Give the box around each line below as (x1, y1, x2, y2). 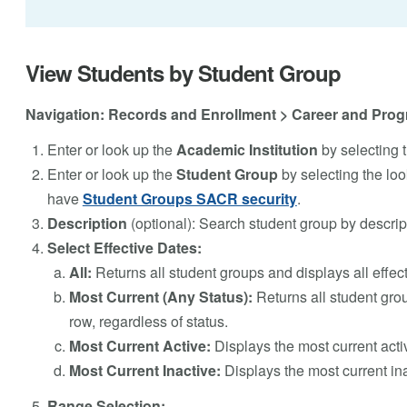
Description (46, 213, 127, 233)
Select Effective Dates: (46, 237, 205, 258)
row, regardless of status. (68, 311, 228, 332)
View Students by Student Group (25, 57, 341, 88)
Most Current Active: (68, 335, 211, 356)
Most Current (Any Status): (68, 286, 253, 307)
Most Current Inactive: (68, 360, 221, 381)
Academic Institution (175, 139, 318, 160)
